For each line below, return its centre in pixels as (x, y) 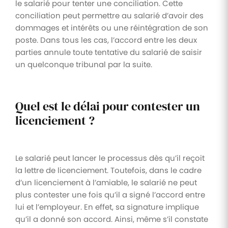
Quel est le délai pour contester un (108, 106)
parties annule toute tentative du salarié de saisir (109, 52)
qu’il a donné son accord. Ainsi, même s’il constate (112, 219)
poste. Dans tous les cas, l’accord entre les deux (106, 40)
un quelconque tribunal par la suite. (84, 64)
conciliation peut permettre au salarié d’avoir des (109, 15)
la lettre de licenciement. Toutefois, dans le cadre (108, 170)
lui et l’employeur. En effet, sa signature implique (107, 207)
